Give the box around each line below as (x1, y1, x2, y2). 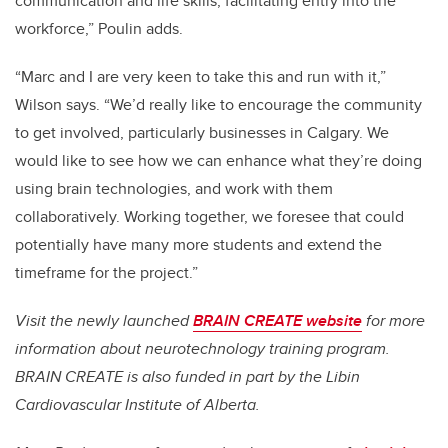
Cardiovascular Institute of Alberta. (15, 393, 260, 417)
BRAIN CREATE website (193, 309, 362, 333)
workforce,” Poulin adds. (15, 17, 183, 41)
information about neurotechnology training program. (15, 337, 390, 361)
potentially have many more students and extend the (15, 233, 382, 257)
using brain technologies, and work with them (15, 177, 333, 201)
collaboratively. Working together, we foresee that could (15, 205, 404, 229)
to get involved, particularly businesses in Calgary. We (15, 121, 389, 145)
